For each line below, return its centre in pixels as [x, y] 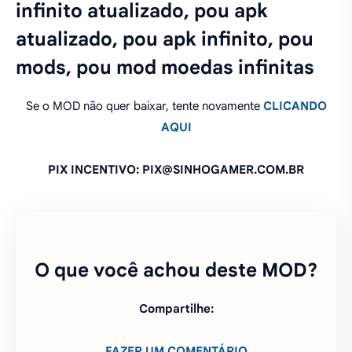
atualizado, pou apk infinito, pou [165, 40]
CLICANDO [295, 106]
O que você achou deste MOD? [176, 271]
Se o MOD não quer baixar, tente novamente [144, 106]
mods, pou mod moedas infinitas [165, 68]
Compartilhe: [176, 309]
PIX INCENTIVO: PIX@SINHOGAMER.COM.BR [176, 170]
